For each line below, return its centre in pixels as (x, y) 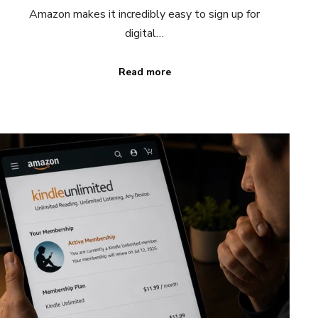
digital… (145, 33)
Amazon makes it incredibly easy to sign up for (145, 14)
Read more (144, 72)
